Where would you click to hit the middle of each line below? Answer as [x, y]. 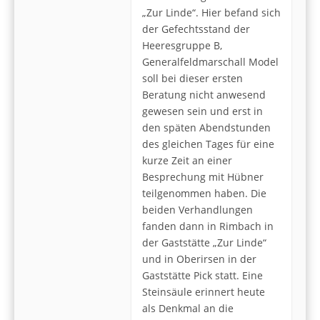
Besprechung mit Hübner [203, 177]
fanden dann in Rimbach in [208, 226]
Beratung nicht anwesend [204, 95]
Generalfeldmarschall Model [210, 62]
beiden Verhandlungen [197, 210]
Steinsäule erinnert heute [204, 292]
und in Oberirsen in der [199, 259]
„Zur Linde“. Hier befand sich [211, 13]
